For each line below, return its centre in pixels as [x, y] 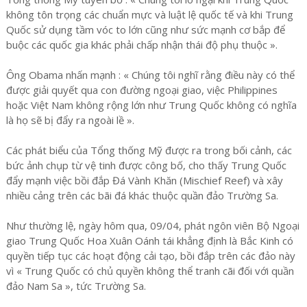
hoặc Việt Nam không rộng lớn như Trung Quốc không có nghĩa [151, 105]
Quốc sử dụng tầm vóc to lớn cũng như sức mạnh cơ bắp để [145, 29]
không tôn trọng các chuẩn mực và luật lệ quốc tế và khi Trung [149, 14]
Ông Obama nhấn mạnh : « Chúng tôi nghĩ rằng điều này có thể [150, 74]
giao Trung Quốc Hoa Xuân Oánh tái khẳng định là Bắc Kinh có [149, 240]
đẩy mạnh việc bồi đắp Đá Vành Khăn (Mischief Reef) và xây [144, 180]
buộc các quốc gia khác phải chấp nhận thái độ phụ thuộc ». [142, 44]
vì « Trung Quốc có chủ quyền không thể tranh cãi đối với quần [150, 270]
